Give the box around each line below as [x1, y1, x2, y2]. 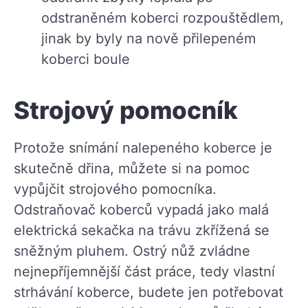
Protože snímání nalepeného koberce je [14, 139, 272, 156]
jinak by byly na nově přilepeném [41, 30, 256, 47]
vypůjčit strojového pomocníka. [14, 180, 217, 197]
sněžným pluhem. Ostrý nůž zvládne [14, 242, 250, 259]
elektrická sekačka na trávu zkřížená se [14, 221, 269, 239]
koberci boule [41, 50, 130, 67]
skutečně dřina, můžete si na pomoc [14, 159, 250, 177]
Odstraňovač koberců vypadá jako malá [14, 201, 269, 218]
